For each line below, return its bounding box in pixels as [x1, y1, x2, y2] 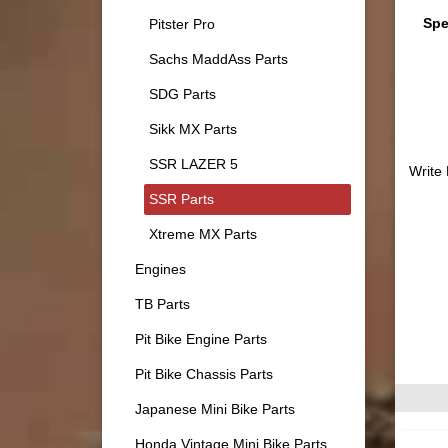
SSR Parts [149, 190, 214, 207]
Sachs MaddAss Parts [149, 50, 288, 67]
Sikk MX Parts [149, 120, 237, 137]
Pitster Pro [149, 15, 215, 32]
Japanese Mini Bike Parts [135, 400, 295, 417]
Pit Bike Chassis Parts [135, 365, 273, 382]
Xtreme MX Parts [149, 225, 257, 242]
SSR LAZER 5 [149, 155, 238, 172]
